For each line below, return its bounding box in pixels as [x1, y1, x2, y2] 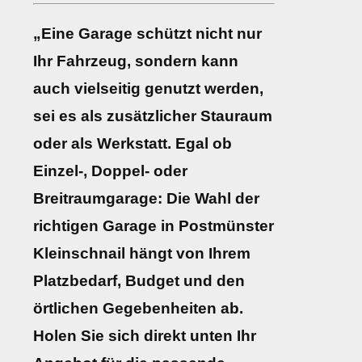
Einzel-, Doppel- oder [33, 162, 187, 180]
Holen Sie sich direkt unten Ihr [33, 327, 256, 345]
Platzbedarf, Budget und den [33, 272, 245, 290]
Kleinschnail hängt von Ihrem [33, 245, 250, 263]
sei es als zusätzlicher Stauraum [33, 107, 272, 125]
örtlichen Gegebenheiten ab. [33, 300, 243, 318]
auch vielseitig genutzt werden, [33, 80, 263, 98]
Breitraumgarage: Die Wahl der [33, 190, 259, 208]
